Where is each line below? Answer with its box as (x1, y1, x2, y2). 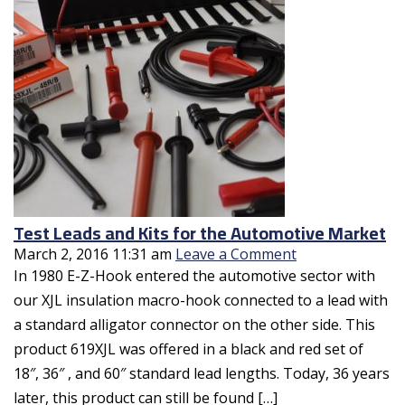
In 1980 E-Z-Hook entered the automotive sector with (14, 265, 375, 286)
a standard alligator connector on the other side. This (14, 314, 375, 334)
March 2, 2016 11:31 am (14, 243, 172, 264)
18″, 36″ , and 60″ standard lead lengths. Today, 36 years (14, 363, 390, 383)
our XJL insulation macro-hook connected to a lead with (14, 289, 388, 310)
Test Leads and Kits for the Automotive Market (14, 215, 386, 250)
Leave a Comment (175, 243, 297, 264)
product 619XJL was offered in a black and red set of (14, 338, 363, 359)
